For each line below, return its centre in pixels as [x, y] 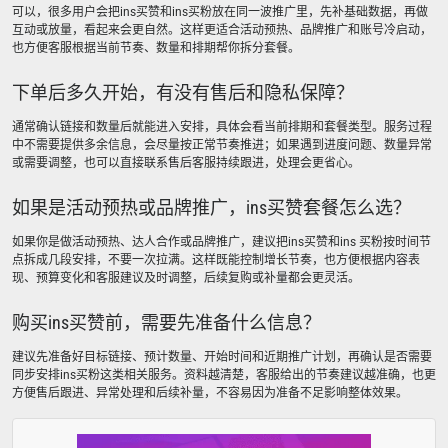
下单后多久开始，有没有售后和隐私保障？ [183, 92]
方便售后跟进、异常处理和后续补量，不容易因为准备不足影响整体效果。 [210, 393]
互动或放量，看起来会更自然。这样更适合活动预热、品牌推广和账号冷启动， [222, 30]
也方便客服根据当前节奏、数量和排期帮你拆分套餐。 [156, 48]
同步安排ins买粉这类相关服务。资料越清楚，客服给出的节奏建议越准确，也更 [224, 375]
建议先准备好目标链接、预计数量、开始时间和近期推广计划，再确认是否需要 [222, 357]
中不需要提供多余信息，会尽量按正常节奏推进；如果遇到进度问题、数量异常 [222, 145]
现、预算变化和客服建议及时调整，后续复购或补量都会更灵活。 [186, 278]
